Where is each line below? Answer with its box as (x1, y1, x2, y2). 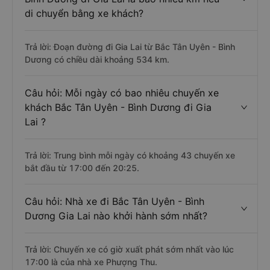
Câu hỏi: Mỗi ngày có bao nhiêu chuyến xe (25, 87, 219, 99)
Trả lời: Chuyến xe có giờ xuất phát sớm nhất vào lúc (25, 244, 234, 254)
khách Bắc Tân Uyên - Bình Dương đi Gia (25, 101, 212, 113)
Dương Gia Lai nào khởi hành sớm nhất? (25, 210, 207, 222)
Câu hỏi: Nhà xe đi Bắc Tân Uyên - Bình (25, 195, 204, 207)
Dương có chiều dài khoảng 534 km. (25, 54, 169, 64)
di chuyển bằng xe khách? (25, 7, 143, 19)
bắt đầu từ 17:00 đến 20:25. (25, 163, 139, 173)
